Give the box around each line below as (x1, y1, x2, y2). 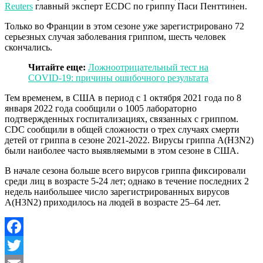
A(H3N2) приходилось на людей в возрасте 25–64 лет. (5, 197, 221, 207)
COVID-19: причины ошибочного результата (28, 72, 208, 83)
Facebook (5, 240, 41, 250)
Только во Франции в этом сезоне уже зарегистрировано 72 (5, 21, 244, 31)
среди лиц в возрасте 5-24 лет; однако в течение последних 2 (5, 176, 249, 186)
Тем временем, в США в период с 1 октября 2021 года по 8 (5, 92, 241, 103)
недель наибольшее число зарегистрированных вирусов (5, 186, 230, 197)
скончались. (5, 42, 52, 52)
